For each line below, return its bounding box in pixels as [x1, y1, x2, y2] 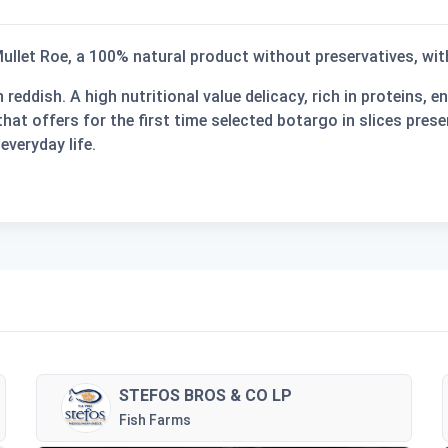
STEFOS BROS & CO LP [118, 385, 292, 405]
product [186, 46, 253, 66]
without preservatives [253, 46, 414, 66]
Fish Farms [118, 411, 191, 428]
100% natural [89, 46, 186, 66]
